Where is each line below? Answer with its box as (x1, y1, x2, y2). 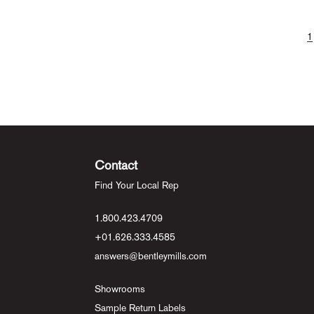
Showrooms (95, 283, 145, 294)
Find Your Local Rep (95, 179, 179, 191)
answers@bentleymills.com (95, 250, 207, 261)
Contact (95, 158, 137, 172)
